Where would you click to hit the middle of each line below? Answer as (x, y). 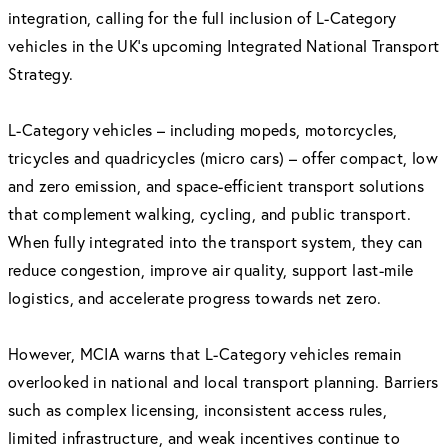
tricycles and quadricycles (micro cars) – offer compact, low (223, 157)
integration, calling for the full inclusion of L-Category (202, 17)
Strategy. (41, 73)
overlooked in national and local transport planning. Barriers (223, 381)
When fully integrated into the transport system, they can (215, 241)
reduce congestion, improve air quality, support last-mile (211, 269)
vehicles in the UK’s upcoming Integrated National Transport (224, 45)
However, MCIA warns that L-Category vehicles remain (205, 353)
